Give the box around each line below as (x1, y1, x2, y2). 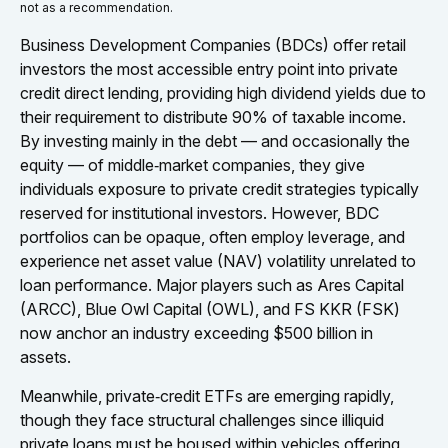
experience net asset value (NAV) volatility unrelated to (20, 250, 416, 271)
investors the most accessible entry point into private (20, 58, 398, 79)
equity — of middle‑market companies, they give (20, 154, 365, 175)
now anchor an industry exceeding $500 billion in (20, 322, 373, 343)
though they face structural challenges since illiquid (20, 409, 384, 430)
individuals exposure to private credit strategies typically (20, 178, 419, 199)
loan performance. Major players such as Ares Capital (20, 274, 404, 295)
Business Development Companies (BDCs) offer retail (20, 34, 406, 55)
